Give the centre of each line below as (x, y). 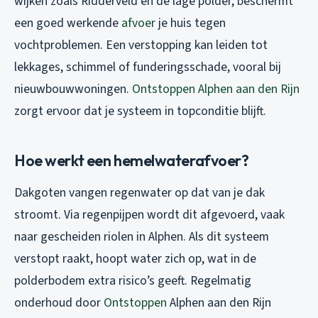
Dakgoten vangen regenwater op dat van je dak (139, 193)
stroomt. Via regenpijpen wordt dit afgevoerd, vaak (149, 215)
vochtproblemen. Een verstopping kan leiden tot (141, 45)
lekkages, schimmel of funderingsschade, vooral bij (148, 67)
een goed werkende (68, 23)
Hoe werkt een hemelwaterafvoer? (132, 161)
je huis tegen (191, 23)
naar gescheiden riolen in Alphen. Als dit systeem (142, 237)
